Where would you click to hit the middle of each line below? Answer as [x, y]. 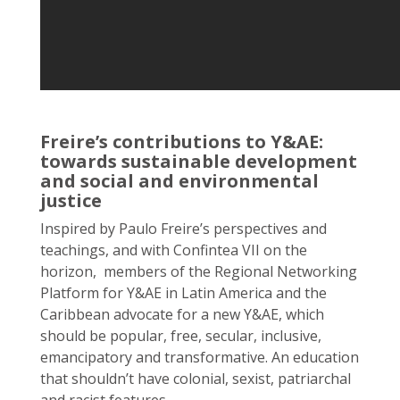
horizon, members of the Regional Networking [199, 271]
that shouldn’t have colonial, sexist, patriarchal [196, 379]
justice [71, 200]
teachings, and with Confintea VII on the [174, 250]
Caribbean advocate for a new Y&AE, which [182, 314]
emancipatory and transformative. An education [200, 357]
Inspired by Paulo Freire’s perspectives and [183, 229]
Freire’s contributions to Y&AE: [182, 142]
